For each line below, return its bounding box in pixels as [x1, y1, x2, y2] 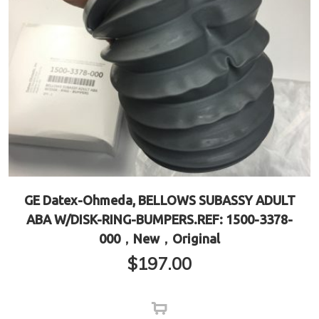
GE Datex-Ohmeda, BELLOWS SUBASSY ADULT [23, 193, 296, 208]
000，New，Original [99, 231, 220, 246]
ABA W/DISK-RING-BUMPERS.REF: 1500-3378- [26, 212, 293, 227]
